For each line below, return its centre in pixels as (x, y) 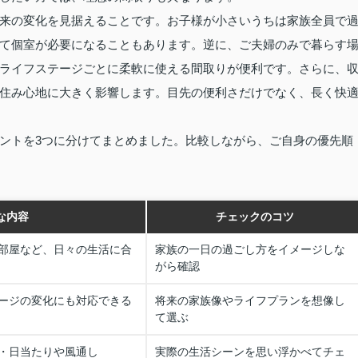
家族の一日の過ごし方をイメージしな (250, 249)
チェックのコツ (255, 217)
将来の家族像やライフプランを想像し (250, 300)
